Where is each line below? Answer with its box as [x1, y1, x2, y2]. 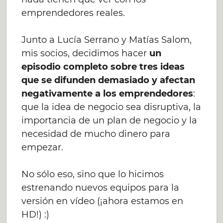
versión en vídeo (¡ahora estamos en [21, 196, 184, 207]
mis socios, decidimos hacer [21, 48, 150, 59]
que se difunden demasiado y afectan [21, 75, 196, 86]
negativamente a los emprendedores [21, 88, 194, 99]
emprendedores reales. [21, 7, 125, 18]
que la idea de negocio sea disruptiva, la [21, 102, 202, 112]
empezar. [21, 142, 64, 153]
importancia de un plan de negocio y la [21, 115, 198, 126]
